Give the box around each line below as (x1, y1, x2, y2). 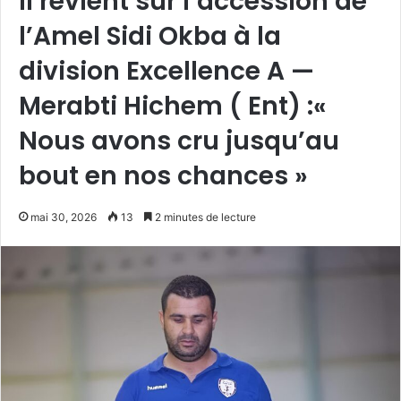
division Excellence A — (19, 53, 314, 89)
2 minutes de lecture (152, 209, 256, 224)
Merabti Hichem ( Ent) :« (19, 88, 327, 124)
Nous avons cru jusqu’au (19, 123, 339, 158)
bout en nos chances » (19, 158, 308, 193)
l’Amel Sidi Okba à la (19, 18, 281, 54)
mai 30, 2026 (30, 209, 97, 224)
